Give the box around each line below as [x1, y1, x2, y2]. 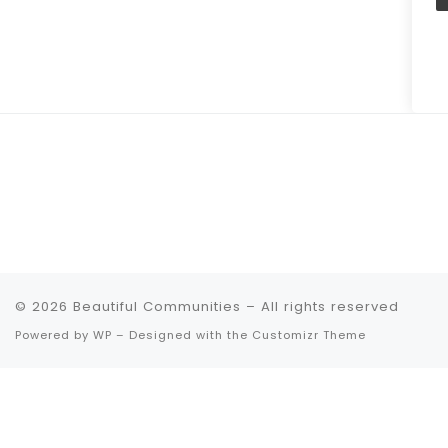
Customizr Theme [252, 326, 366, 343]
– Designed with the [112, 326, 252, 343]
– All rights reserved [241, 296, 399, 316]
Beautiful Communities [73, 296, 241, 316]
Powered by [15, 326, 93, 343]
